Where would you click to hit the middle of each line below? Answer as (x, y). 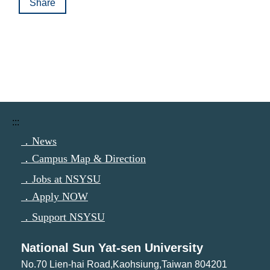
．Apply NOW (55, 196)
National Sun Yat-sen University (112, 248)
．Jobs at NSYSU (61, 179)
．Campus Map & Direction (83, 159)
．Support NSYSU (63, 217)
